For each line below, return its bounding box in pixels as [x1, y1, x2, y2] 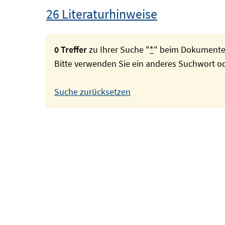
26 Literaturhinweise [46, 6, 157, 22]
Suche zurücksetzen [54, 86, 131, 97]
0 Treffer [54, 44, 87, 55]
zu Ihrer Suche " [87, 44, 150, 55]
